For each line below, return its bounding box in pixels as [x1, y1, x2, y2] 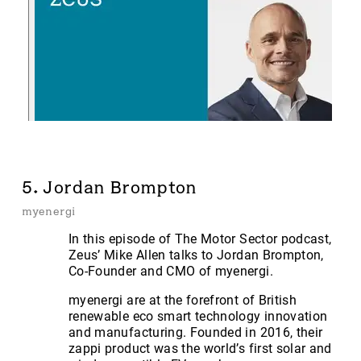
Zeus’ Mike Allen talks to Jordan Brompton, [68, 247, 324, 263]
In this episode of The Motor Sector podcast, [68, 230, 332, 247]
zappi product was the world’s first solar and [68, 340, 332, 356]
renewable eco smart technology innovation [68, 308, 328, 324]
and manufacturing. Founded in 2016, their [68, 324, 323, 340]
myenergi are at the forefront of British [68, 292, 297, 308]
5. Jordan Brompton [22, 177, 197, 198]
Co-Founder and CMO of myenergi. [68, 263, 273, 279]
